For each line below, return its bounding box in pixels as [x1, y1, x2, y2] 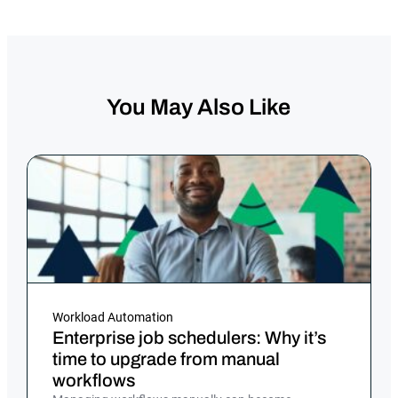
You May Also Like [107, 95, 291, 120]
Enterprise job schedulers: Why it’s [52, 328, 327, 348]
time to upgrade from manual [52, 349, 281, 370]
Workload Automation [52, 310, 174, 325]
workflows [52, 370, 136, 391]
